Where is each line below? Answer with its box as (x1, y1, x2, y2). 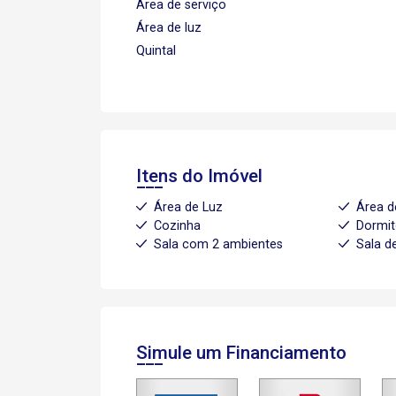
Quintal (136, 42, 176, 58)
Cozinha (154, 217, 201, 233)
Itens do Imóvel (136, 164, 263, 187)
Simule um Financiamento (136, 341, 346, 363)
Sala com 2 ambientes (154, 236, 283, 252)
